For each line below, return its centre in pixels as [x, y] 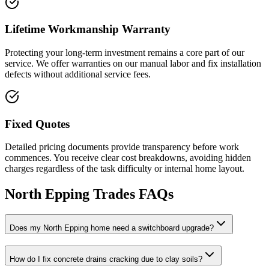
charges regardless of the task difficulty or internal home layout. [125, 169]
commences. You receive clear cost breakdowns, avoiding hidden [128, 158]
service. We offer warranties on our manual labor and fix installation [133, 64]
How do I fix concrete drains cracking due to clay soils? [106, 259]
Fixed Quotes [37, 124]
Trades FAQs [131, 194]
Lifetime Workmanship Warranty [88, 29]
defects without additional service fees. [78, 74]
